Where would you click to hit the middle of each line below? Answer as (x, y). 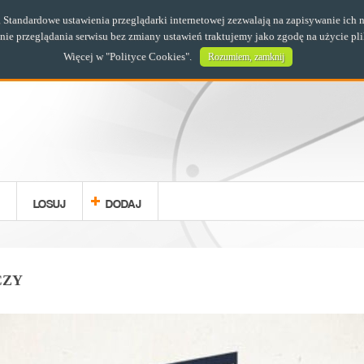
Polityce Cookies (147, 56)
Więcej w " (87, 56)
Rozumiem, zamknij (246, 57)
